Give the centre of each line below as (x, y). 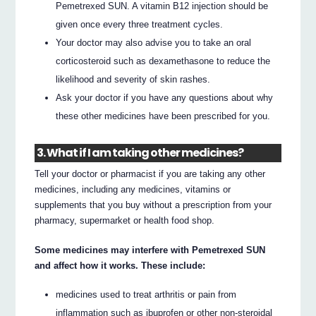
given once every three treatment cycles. (140, 25)
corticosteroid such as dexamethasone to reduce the (163, 61)
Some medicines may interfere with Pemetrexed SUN (150, 250)
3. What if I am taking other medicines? (140, 153)
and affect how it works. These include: (120, 266)
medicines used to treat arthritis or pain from (146, 294)
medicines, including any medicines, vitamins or (133, 190)
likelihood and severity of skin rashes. (133, 80)
